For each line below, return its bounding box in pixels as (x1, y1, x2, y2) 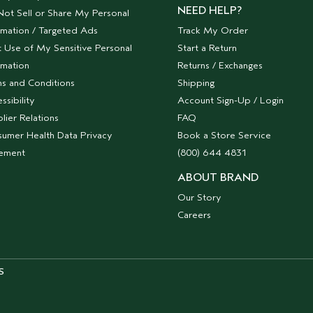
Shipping (177, 77, 215, 89)
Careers (177, 209, 212, 221)
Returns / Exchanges (177, 59, 263, 71)
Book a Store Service (177, 129, 272, 141)
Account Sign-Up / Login (177, 94, 284, 106)
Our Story (177, 191, 222, 203)
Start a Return (177, 42, 238, 54)
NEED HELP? (177, 4, 242, 17)
